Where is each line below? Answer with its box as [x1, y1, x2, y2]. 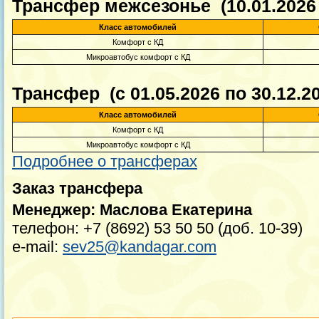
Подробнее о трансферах [12, 152, 197, 170]
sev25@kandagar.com [63, 238, 216, 256]
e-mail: [12, 238, 63, 256]
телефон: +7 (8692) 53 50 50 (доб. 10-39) [12, 219, 303, 237]
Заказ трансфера [12, 179, 142, 197]
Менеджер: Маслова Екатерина [12, 201, 252, 219]
